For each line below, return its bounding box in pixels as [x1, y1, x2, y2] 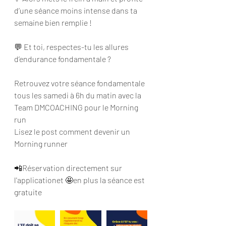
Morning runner [14, 138, 69, 148]
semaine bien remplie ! [14, 17, 92, 27]
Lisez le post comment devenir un [14, 126, 132, 136]
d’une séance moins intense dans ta [14, 5, 139, 15]
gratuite [14, 187, 43, 197]
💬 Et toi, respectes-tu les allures [14, 41, 130, 51]
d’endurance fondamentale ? [14, 53, 112, 64]
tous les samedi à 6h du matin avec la [14, 90, 143, 100]
